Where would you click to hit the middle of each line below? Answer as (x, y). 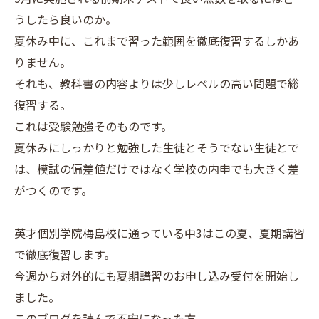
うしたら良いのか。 (66, 19)
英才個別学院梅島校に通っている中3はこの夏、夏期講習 (159, 233)
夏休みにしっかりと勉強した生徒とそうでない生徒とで (157, 147)
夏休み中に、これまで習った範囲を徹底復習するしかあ (157, 41)
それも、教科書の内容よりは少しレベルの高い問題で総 (157, 83)
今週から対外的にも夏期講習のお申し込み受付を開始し (157, 276)
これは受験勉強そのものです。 (93, 126)
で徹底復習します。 (65, 254)
